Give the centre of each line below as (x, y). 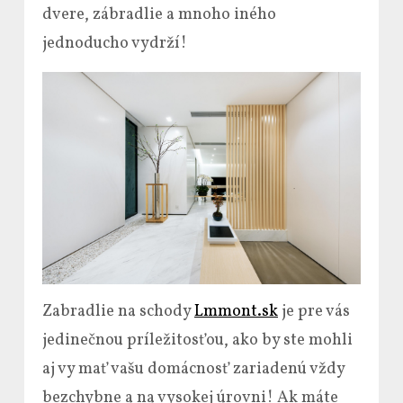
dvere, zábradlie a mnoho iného (159, 15)
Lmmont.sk (236, 312)
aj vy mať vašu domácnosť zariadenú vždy (193, 370)
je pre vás (314, 312)
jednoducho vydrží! (115, 44)
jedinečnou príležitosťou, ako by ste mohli (197, 341)
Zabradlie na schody (118, 312)
